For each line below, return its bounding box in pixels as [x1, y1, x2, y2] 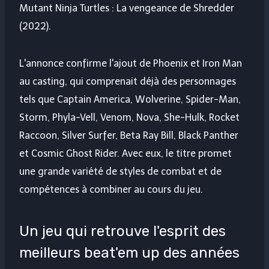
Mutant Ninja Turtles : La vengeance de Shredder [19, 2, 234, 14]
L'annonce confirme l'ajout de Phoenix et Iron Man [19, 58, 242, 70]
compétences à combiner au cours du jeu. [19, 184, 203, 196]
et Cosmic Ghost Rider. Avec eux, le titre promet [19, 148, 232, 160]
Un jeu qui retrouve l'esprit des [19, 223, 226, 240]
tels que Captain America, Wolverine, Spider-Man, [19, 94, 241, 106]
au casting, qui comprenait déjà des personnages [19, 76, 236, 88]
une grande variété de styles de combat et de [19, 166, 222, 178]
